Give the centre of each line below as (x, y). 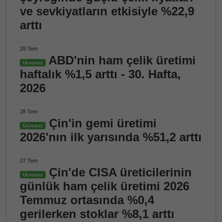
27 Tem (29, 161)
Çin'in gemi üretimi (101, 123)
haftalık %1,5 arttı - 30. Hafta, (100, 74)
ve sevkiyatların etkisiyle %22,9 (107, 11)
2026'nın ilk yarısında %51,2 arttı (111, 137)
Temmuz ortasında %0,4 (87, 200)
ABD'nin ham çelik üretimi (121, 60)
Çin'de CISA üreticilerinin (119, 172)
